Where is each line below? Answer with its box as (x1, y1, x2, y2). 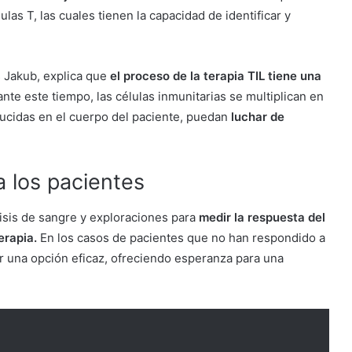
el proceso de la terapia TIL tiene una (107, 68, 321, 84)
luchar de (228, 109, 284, 125)
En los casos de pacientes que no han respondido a (37, 229, 325, 245)
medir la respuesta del (199, 209, 325, 225)
